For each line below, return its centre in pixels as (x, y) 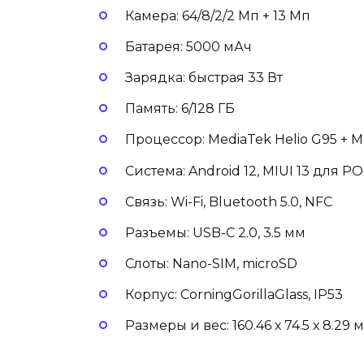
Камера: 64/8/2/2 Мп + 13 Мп (219, 15)
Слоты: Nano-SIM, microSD (213, 264)
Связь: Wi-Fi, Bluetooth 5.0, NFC (230, 201)
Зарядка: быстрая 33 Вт (206, 77)
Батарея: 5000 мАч (190, 46)
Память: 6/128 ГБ (182, 109)
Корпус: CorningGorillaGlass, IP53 (236, 295)
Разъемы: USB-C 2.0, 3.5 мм (217, 232)
